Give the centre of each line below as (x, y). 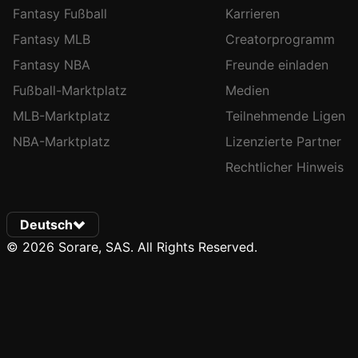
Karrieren (253, 14)
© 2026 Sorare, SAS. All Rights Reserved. (132, 247)
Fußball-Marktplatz (70, 90)
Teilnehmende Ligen (285, 116)
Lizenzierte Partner (283, 141)
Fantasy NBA (52, 65)
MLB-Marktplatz (62, 116)
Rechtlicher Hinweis (284, 167)
